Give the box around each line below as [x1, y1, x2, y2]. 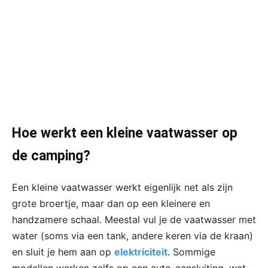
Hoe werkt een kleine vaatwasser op [12, 124, 237, 141]
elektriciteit [114, 245, 167, 258]
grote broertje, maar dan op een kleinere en [12, 197, 210, 209]
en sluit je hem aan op [12, 245, 114, 258]
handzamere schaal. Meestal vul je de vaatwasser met [12, 213, 256, 226]
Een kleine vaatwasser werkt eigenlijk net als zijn [12, 181, 233, 193]
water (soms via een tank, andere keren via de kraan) [12, 229, 253, 242]
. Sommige [167, 245, 215, 258]
